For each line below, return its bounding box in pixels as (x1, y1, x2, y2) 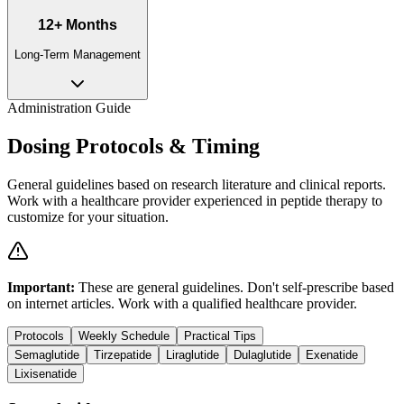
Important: (7, 279, 75, 295)
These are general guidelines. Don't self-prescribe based (75, 279, 394, 295)
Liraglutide (166, 347, 219, 362)
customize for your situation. (7, 208, 169, 225)
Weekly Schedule (78, 328, 170, 343)
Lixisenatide (14, 366, 77, 381)
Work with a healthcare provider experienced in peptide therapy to (7, 192, 382, 208)
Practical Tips (184, 328, 256, 343)
